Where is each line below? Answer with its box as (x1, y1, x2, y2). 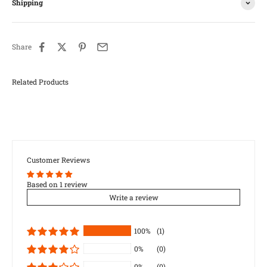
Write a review (108, 192, 159, 202)
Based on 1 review (27, 179, 88, 189)
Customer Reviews (27, 154, 90, 164)
